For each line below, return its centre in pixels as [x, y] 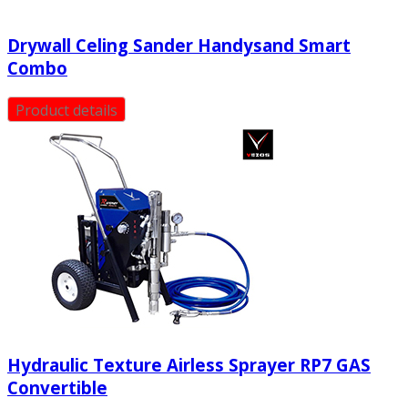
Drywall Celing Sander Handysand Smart [179, 46]
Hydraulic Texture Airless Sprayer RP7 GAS [189, 364]
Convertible [57, 387]
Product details [66, 111]
